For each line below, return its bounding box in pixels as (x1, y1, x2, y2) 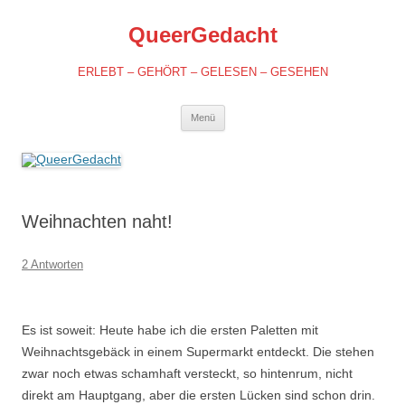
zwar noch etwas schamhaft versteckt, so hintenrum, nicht (22, 366, 353, 381)
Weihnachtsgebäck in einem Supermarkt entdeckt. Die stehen (22, 344, 374, 359)
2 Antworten (22, 258, 83, 271)
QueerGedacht (127, 23, 278, 47)
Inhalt (224, 129, 257, 144)
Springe (224, 104, 269, 118)
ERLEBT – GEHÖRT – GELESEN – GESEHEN (77, 65, 328, 79)
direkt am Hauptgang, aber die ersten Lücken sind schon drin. (22, 388, 375, 402)
